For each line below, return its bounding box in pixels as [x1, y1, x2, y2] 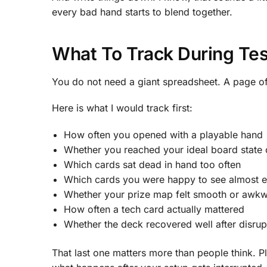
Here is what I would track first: [52, 102, 193, 114]
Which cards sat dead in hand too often [64, 158, 241, 170]
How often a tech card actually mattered [64, 203, 244, 215]
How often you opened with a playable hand [64, 128, 263, 141]
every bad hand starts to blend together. [52, 6, 232, 18]
